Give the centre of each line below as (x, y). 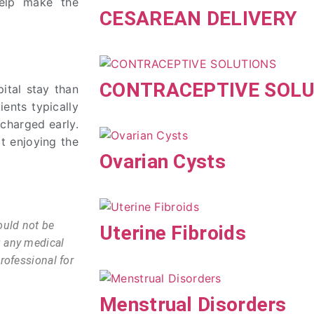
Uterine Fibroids (173, 233)
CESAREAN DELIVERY (199, 19)
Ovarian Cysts (163, 162)
